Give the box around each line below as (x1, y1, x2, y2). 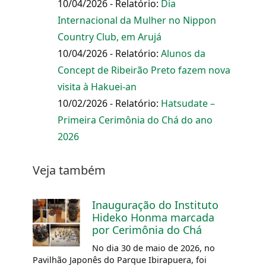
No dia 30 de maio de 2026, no (92, 242, 215, 254)
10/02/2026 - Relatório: (58, 97, 161, 110)
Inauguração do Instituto (92, 198, 218, 212)
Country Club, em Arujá (58, 30, 161, 43)
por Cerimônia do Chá (92, 223, 202, 237)
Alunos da (161, 47, 205, 60)
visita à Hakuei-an (58, 80, 137, 93)
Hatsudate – (161, 97, 215, 110)
